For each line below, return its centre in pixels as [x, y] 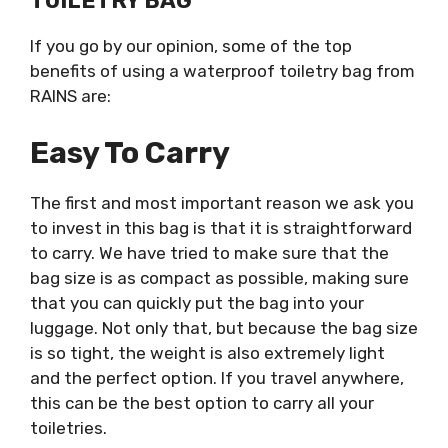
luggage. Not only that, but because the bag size [224, 327]
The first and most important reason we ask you [222, 202]
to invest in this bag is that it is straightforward [221, 227]
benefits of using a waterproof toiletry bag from [222, 71]
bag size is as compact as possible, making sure [219, 277]
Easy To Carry [130, 152]
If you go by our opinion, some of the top [191, 46]
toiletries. [68, 427]
